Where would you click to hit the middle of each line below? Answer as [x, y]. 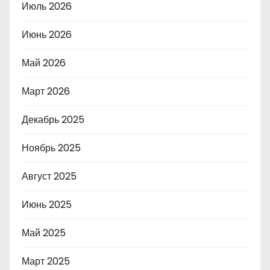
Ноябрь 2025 [51, 148]
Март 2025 [46, 261]
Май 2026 [44, 63]
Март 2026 [46, 91]
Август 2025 [49, 176]
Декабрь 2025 [53, 119]
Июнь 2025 [47, 204]
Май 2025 [44, 233]
